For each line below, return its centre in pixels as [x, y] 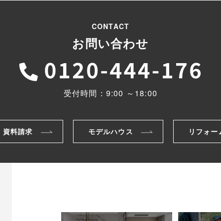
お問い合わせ [110, 43]
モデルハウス [110, 131]
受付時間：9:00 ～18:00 [110, 93]
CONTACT [110, 26]
